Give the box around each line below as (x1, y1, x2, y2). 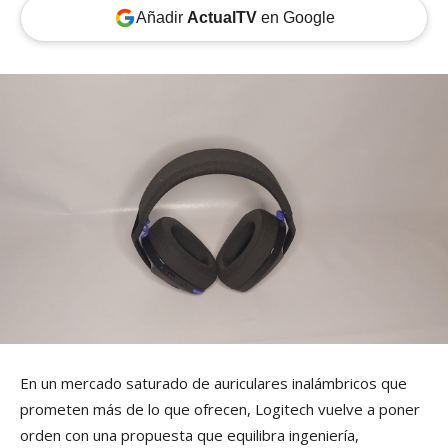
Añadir (135, 9, 187, 27)
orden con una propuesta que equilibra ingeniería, (20, 424, 359, 445)
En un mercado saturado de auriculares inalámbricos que (20, 372, 407, 393)
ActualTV (186, 9, 257, 27)
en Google (256, 9, 335, 27)
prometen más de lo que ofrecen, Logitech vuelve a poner (20, 398, 420, 419)
